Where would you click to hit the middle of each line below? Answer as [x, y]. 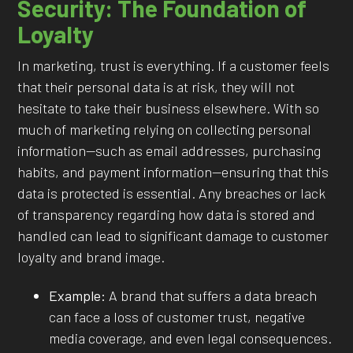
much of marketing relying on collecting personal [165, 129]
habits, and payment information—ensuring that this [173, 171]
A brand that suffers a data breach [212, 296]
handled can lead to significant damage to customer [173, 235]
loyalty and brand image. [91, 256]
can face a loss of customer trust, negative [177, 317]
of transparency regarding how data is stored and [167, 214]
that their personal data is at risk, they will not [156, 86]
